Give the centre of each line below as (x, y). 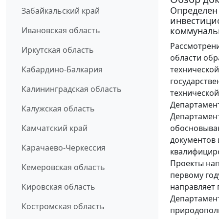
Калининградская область (72, 89)
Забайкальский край (61, 11)
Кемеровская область (63, 167)
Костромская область (63, 207)
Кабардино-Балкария (62, 70)
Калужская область (58, 109)
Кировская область (58, 187)
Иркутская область (58, 50)
